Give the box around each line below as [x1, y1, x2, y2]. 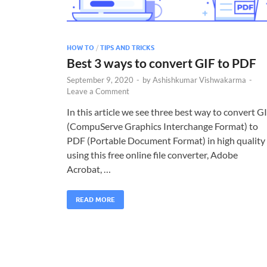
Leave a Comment [67, 86, 129, 96]
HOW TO [67, 43, 94, 52]
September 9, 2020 [67, 74, 133, 85]
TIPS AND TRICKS [100, 43, 154, 52]
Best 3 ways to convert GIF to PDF [67, 55, 256, 70]
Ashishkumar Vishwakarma [153, 74, 246, 85]
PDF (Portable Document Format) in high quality [67, 134, 265, 146]
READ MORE [76, 195, 115, 204]
